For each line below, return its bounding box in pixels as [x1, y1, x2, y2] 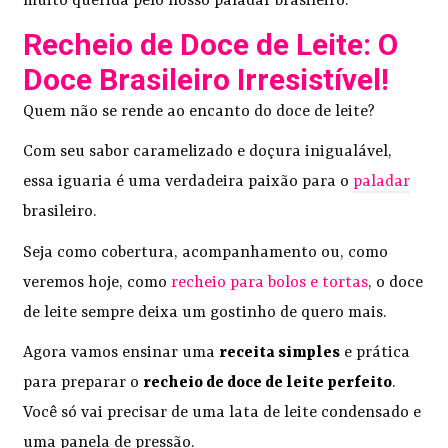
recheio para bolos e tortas [171, 273, 369, 292]
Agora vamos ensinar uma [23, 343, 220, 362]
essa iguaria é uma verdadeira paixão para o [23, 173, 354, 192]
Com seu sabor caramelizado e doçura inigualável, [23, 143, 393, 162]
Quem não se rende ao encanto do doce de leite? [23, 102, 380, 121]
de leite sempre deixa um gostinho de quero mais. [23, 303, 387, 322]
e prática [340, 343, 411, 362]
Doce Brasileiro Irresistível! [23, 61, 390, 97]
